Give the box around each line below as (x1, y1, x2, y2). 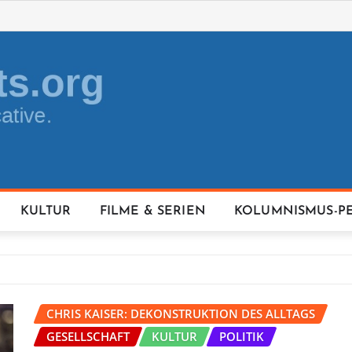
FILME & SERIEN (99, 205, 206, 218)
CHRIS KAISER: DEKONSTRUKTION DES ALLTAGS (46, 306, 315, 321)
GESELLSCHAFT (46, 328, 130, 344)
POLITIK (219, 328, 264, 344)
